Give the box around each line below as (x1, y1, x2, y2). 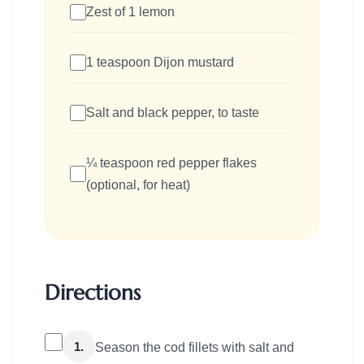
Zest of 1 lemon (86, 5, 175, 19)
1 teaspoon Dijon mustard (86, 55, 234, 70)
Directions (45, 279, 141, 306)
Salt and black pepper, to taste (86, 106, 259, 120)
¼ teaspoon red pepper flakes (86, 156, 257, 171)
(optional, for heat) (86, 178, 190, 193)
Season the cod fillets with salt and (95, 340, 294, 355)
